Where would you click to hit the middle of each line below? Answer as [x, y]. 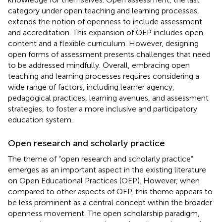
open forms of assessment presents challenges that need [109, 54]
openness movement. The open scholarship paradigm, [104, 213]
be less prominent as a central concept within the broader [110, 202]
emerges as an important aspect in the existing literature [107, 169]
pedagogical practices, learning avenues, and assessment [108, 98]
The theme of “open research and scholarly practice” [101, 159]
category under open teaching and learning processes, [104, 10]
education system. [40, 119]
